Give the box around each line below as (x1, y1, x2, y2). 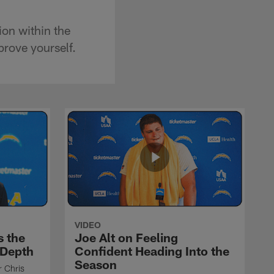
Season (75, 256, 117, 272)
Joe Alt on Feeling (75, 229, 178, 245)
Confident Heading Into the (75, 243, 229, 258)
